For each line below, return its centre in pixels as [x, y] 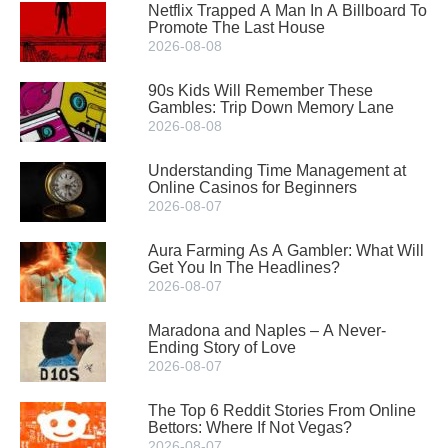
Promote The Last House [236, 27]
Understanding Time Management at [277, 170]
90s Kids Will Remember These [260, 90]
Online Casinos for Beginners [252, 187]
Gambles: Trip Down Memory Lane [271, 107]
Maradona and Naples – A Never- [267, 330]
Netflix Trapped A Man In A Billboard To [287, 10]
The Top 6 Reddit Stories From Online [282, 410]
